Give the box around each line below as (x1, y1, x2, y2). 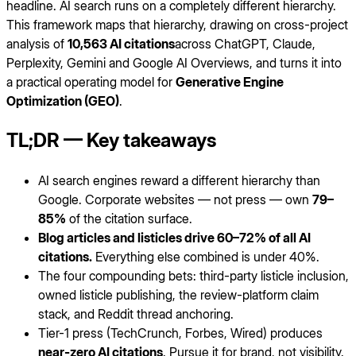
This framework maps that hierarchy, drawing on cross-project (6, 17, 348, 33)
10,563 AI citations (68, 36, 175, 52)
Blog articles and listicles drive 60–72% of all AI (38, 230, 311, 246)
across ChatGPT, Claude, (175, 36, 315, 52)
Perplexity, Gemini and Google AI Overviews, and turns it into (6, 55, 342, 72)
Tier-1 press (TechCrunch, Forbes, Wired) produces (38, 325, 323, 342)
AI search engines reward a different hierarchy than (38, 172, 320, 189)
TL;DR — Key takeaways (6, 129, 216, 153)
